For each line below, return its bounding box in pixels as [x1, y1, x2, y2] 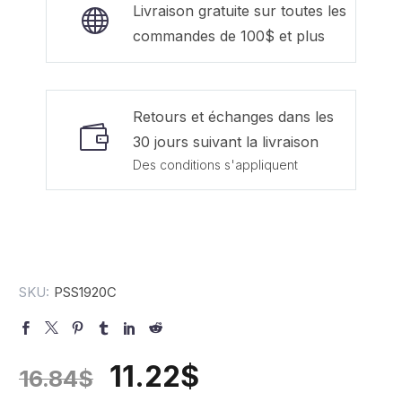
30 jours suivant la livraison [133, 133, 319, 151]
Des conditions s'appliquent [133, 157, 298, 172]
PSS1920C [54, 284, 117, 301]
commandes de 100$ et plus [133, 27, 325, 45]
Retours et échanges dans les [133, 108, 334, 126]
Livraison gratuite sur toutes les [133, 2, 346, 20]
